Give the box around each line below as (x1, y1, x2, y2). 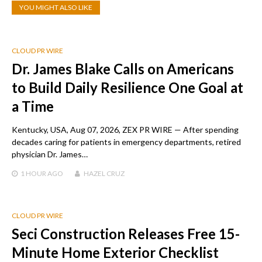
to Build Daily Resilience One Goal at (12, 79, 243, 96)
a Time (12, 98, 54, 115)
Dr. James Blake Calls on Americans (12, 60, 234, 78)
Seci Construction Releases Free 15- (12, 225, 240, 243)
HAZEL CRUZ (84, 169, 125, 178)
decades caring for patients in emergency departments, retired (12, 137, 241, 147)
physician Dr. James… (12, 149, 88, 160)
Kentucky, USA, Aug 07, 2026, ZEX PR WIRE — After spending (12, 125, 239, 135)
